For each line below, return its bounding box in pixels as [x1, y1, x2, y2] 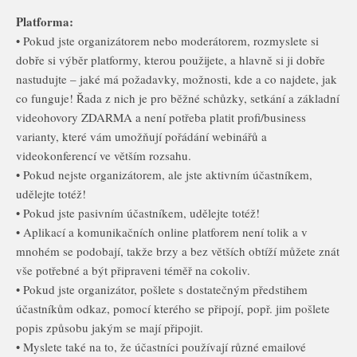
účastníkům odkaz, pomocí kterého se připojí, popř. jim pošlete [16, 300, 330, 316]
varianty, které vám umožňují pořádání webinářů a [16, 128, 267, 144]
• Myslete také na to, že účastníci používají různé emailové [16, 339, 306, 355]
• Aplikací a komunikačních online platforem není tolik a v [16, 224, 308, 240]
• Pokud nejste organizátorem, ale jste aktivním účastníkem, [16, 167, 312, 182]
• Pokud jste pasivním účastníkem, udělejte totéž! [16, 205, 260, 221]
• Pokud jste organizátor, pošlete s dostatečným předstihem [16, 281, 308, 297]
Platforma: [16, 13, 73, 30]
